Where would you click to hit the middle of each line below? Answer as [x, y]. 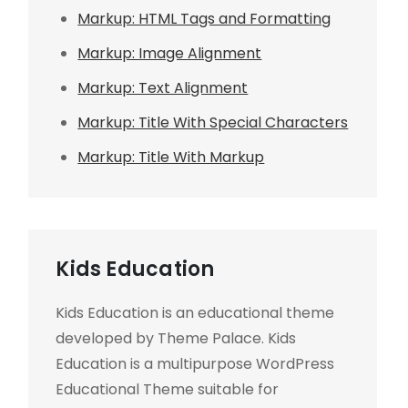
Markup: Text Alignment [163, 88]
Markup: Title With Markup [171, 157]
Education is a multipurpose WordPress [195, 364]
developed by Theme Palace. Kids [176, 338]
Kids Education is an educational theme [195, 313]
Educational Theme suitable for [168, 389]
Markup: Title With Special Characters [213, 122]
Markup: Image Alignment [170, 53]
